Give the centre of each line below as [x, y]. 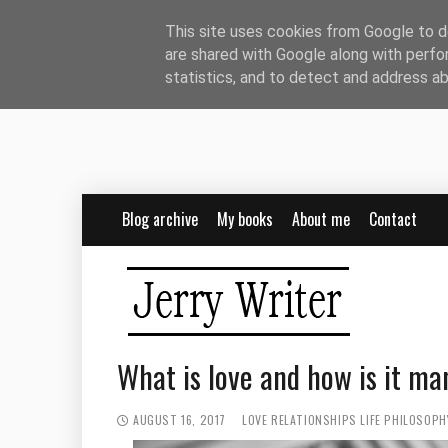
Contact [393, 219]
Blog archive [160, 219]
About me [321, 219]
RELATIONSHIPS [316, 419]
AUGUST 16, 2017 [179, 419]
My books [245, 219]
